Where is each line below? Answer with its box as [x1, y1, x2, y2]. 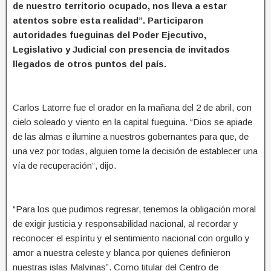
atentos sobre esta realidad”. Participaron [13, 15, 203, 25]
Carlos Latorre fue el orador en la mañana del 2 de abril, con [13, 102, 252, 113]
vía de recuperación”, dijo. [13, 160, 116, 171]
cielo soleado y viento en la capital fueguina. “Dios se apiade [13, 116, 252, 127]
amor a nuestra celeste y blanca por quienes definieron [13, 247, 230, 258]
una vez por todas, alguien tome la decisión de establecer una [13, 145, 258, 156]
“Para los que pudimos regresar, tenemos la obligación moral [13, 203, 256, 214]
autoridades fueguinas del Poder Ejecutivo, [13, 29, 206, 40]
